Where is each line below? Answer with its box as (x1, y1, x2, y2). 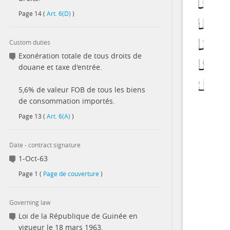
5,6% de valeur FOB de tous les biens (18, 85, 145, 94)
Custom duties (9, 38, 50, 46)
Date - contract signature (9, 141, 81, 149)
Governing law (9, 198, 50, 206)
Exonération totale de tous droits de (18, 51, 142, 61)
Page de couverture (43, 169, 99, 178)
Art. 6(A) (47, 112, 70, 120)
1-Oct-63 (18, 154, 48, 163)
